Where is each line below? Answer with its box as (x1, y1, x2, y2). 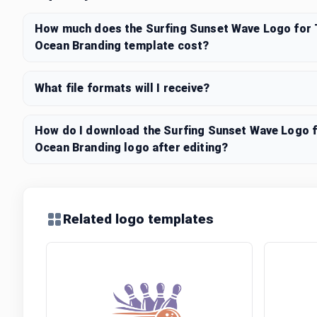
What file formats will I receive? (35, 81, 209, 95)
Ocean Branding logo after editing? (35, 141, 229, 154)
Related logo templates (63, 211, 214, 227)
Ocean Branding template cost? (35, 39, 209, 52)
